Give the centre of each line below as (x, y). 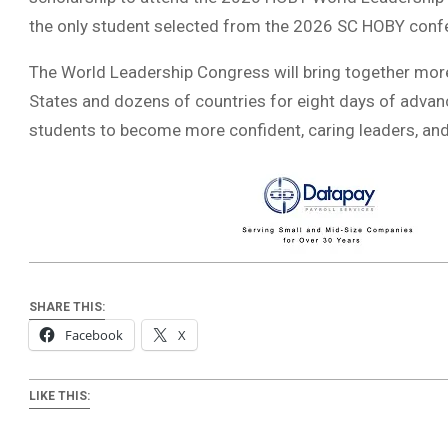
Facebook (94, 335)
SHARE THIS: (67, 307)
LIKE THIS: (59, 396)
